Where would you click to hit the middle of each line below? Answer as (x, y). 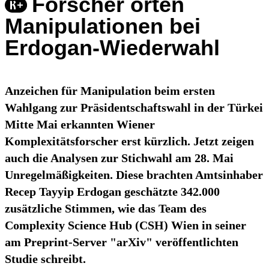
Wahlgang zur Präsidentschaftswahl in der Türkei (134, 108)
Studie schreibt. (45, 259)
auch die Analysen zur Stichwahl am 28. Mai (119, 158)
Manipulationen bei (103, 26)
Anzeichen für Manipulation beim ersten (110, 91)
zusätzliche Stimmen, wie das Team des (106, 209)
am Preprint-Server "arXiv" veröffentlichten (122, 242)
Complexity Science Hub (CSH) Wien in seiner (125, 225)
